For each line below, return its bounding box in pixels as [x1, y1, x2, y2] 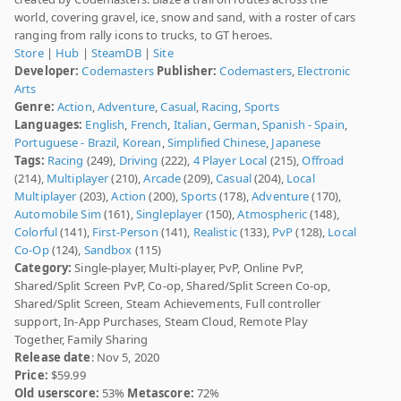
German [212, 116, 257, 133]
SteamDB [90, 45, 141, 62]
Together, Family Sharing [14, 331, 149, 348]
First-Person [92, 224, 158, 241]
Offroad [302, 152, 345, 169]
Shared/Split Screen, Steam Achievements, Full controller [14, 295, 321, 312]
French [130, 116, 168, 133]
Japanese [271, 134, 321, 151]
